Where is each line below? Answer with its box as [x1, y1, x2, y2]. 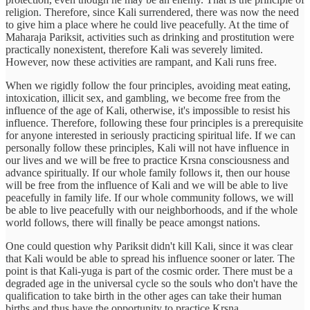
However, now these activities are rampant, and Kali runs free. [6, 56, 277, 69]
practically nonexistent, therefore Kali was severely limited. [6, 44, 263, 56]
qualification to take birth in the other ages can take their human [6, 290, 282, 302]
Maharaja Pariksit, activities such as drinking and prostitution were [6, 31, 294, 44]
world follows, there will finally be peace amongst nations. [6, 217, 260, 229]
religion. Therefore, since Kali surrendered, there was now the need [6, 6, 299, 19]
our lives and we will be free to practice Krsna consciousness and [6, 154, 289, 167]
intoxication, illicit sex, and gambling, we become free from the [6, 92, 280, 104]
